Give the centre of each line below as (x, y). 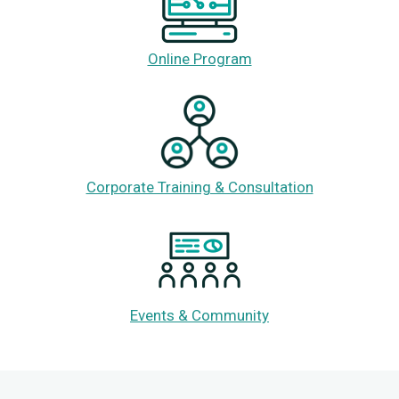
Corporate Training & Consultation (199, 187)
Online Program (199, 58)
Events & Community (199, 315)
